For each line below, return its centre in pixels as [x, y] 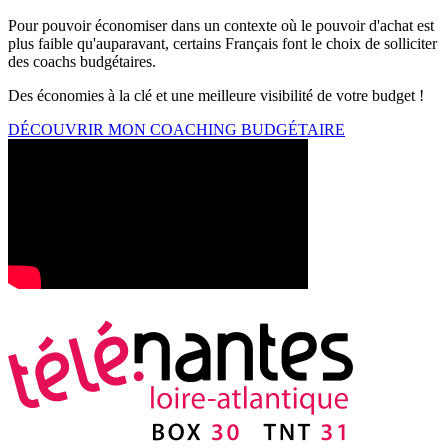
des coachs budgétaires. [82, 61]
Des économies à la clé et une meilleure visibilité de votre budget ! [216, 95]
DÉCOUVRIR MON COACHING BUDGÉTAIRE [176, 129]
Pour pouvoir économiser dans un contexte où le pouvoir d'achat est [221, 25]
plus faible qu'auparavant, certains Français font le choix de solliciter [222, 43]
